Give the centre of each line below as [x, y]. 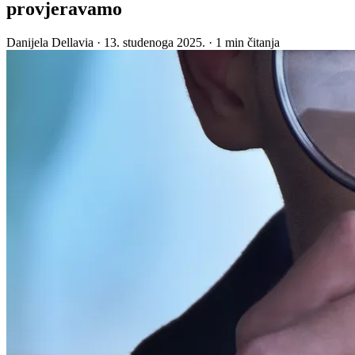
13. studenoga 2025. [155, 42]
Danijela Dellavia [50, 42]
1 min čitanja [248, 42]
